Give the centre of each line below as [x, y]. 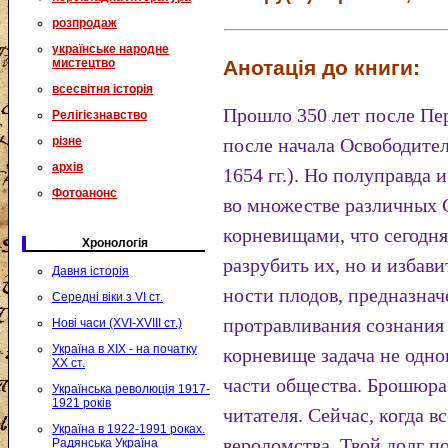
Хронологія [115, 243]
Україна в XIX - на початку [124, 349]
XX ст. [68, 363]
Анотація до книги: [322, 67]
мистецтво [83, 63]
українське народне [110, 49]
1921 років [81, 403]
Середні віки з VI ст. [107, 297]
